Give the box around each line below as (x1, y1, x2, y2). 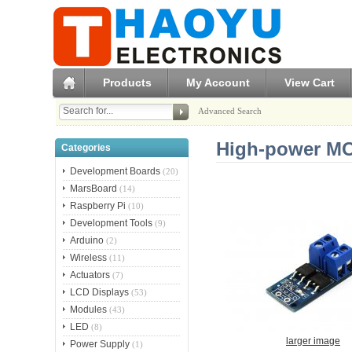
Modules (70, 304, 108, 316)
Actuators (70, 269, 111, 281)
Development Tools (70, 218, 153, 229)
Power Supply (70, 339, 130, 350)
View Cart (284, 75, 335, 89)
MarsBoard (70, 183, 118, 195)
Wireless (70, 252, 108, 264)
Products (103, 75, 152, 89)
